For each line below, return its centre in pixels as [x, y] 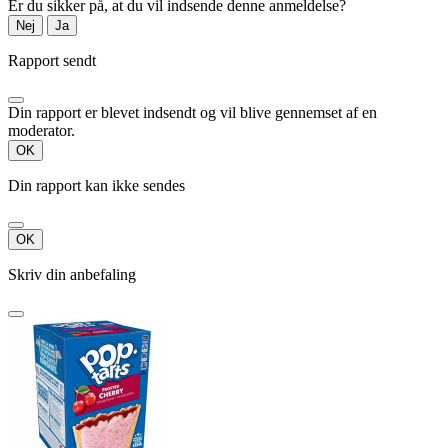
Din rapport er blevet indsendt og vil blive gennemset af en [192, 113]
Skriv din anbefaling [72, 275]
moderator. [41, 131]
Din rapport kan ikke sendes [96, 186]
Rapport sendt [52, 61]
